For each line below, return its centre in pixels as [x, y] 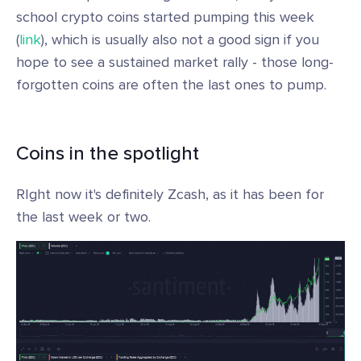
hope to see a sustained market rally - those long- [175, 62]
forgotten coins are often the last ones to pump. [171, 85]
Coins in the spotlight [108, 154]
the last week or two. [83, 217]
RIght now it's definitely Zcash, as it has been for [170, 195]
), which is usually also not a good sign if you [180, 40]
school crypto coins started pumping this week [165, 17]
